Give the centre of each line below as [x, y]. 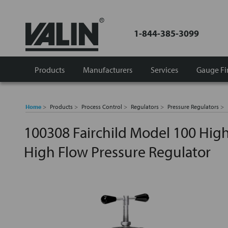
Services [164, 69]
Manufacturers [108, 69]
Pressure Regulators [193, 107]
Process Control [102, 107]
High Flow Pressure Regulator [117, 152]
